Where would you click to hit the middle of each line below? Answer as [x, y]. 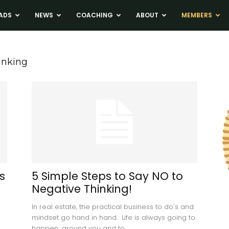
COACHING [94, 15]
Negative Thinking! [82, 189]
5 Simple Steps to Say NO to [107, 176]
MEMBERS [197, 15]
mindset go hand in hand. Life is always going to [113, 217]
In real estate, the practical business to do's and [113, 207]
